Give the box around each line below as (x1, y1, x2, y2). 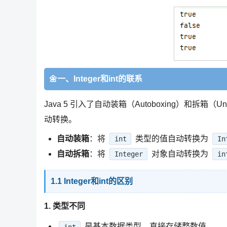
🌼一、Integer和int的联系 (49, 74, 142, 83)
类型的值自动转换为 (133, 134, 211, 143)
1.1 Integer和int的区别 (51, 176, 133, 185)
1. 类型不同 (44, 201, 85, 210)
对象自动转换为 (149, 149, 211, 158)
